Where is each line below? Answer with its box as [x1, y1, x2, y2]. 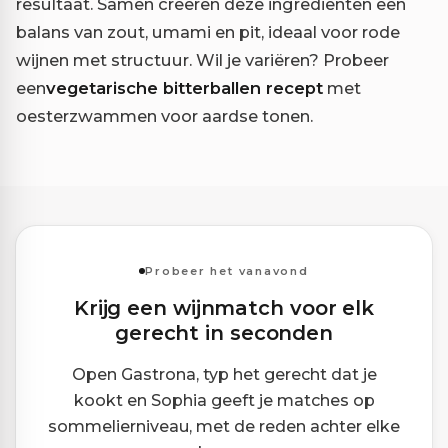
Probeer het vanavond [145, 263, 309, 278]
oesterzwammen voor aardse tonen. [16, 106, 313, 127]
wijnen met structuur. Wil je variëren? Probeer [16, 50, 389, 71]
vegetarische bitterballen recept [46, 78, 323, 99]
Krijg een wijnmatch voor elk [73, 296, 375, 321]
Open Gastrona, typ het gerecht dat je [71, 365, 377, 385]
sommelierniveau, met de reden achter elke [48, 417, 400, 437]
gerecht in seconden [114, 321, 334, 346]
